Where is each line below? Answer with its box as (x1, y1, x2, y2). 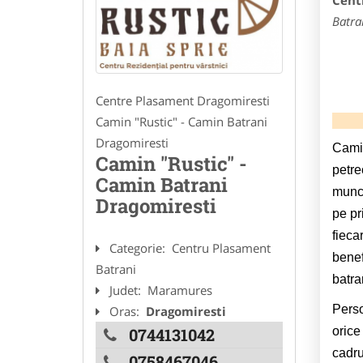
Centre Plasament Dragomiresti (96, 92, 270, 109)
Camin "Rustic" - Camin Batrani (96, 113, 267, 130)
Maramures (147, 281, 212, 298)
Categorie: (109, 239, 169, 256)
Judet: (109, 281, 144, 298)
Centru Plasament (172, 239, 271, 256)
